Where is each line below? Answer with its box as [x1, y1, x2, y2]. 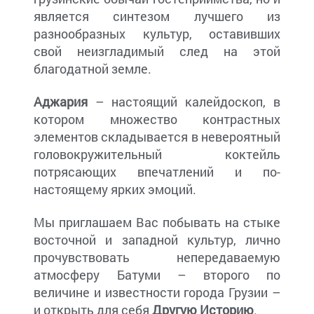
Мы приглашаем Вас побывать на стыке [34, 214, 280, 231]
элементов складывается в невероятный [34, 128, 280, 146]
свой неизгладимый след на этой [34, 43, 280, 60]
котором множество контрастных [34, 111, 280, 128]
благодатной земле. [34, 60, 151, 78]
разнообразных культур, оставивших [34, 25, 280, 43]
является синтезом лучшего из [34, 8, 280, 25]
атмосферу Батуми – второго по [34, 266, 280, 284]
